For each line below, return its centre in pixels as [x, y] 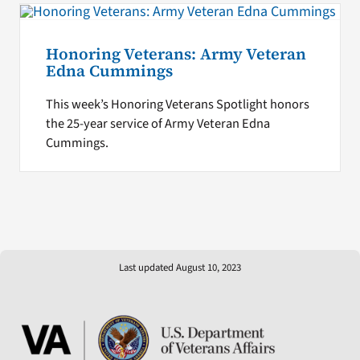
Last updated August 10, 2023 [180, 268]
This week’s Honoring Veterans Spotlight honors [177, 105]
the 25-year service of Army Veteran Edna [157, 124]
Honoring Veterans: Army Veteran [176, 54]
